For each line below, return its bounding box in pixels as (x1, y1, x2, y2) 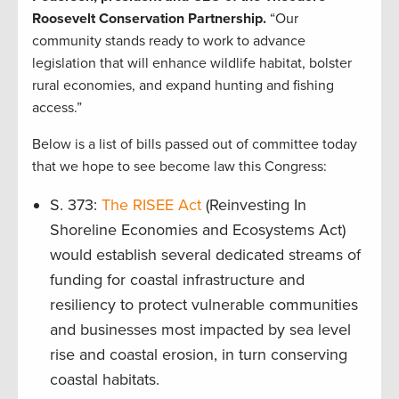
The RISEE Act (102, 195, 206, 216)
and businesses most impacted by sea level (50, 320, 351, 340)
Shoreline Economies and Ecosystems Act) (50, 220, 346, 240)
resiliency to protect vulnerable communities (50, 295, 358, 315)
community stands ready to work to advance (32, 32, 305, 51)
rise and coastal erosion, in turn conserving (50, 345, 347, 365)
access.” (32, 99, 82, 118)
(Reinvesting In (206, 195, 306, 216)
